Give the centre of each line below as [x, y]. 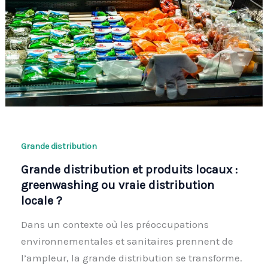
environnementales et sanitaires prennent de [127, 241]
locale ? [41, 201]
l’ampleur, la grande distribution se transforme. [131, 258]
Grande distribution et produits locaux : [129, 170]
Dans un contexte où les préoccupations [115, 225]
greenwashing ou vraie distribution [117, 185]
